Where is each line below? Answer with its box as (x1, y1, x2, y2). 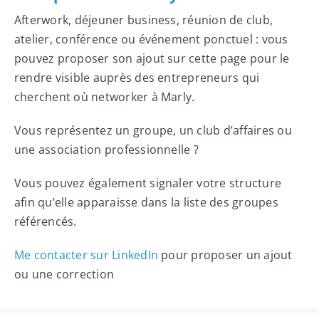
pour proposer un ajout (158, 247, 293, 263)
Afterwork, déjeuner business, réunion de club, (14, 12, 273, 28)
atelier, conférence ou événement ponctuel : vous (14, 31, 288, 48)
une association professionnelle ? (14, 142, 199, 158)
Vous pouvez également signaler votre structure (14, 175, 282, 192)
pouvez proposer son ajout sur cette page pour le (14, 51, 290, 67)
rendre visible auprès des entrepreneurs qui (14, 70, 260, 86)
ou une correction (14, 266, 115, 283)
